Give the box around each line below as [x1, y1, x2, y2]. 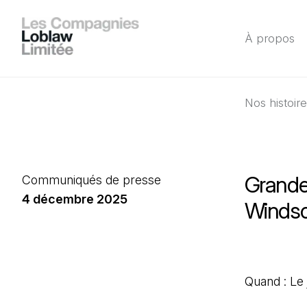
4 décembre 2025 [22, 192, 127, 206]
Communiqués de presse [22, 173, 161, 187]
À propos [244, 32, 295, 45]
